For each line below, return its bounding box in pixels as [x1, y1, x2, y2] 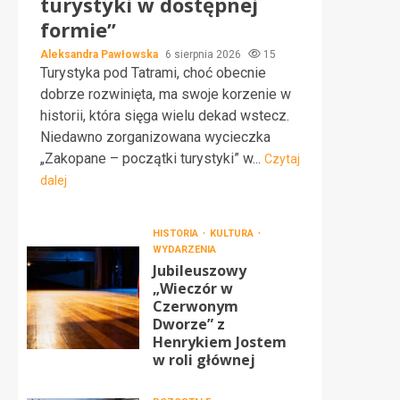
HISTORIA [152, 228, 201, 239]
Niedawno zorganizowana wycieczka [40, 129, 271, 146]
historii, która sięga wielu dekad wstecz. [40, 107, 289, 124]
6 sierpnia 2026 [165, 48, 244, 61]
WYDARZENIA [152, 244, 216, 255]
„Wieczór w [152, 279, 233, 298]
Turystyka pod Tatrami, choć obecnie [40, 64, 266, 81]
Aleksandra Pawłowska [40, 48, 161, 61]
